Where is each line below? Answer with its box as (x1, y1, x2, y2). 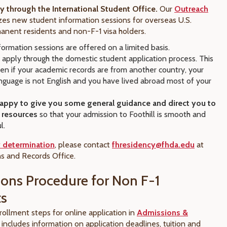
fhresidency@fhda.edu (112, 140, 195, 149)
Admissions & (137, 208, 188, 217)
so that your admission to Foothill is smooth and (37, 109, 206, 119)
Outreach (174, 4, 208, 14)
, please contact (55, 140, 110, 149)
